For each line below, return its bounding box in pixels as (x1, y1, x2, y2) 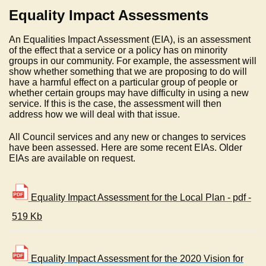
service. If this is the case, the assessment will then (9, 99, 221, 109)
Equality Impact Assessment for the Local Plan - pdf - (28, 192, 251, 203)
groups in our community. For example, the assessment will (9, 56, 256, 66)
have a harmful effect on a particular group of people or (9, 77, 237, 88)
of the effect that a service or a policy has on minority (9, 45, 227, 56)
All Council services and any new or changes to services (9, 132, 246, 142)
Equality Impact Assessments (9, 7, 208, 24)
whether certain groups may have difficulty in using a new (9, 88, 249, 99)
